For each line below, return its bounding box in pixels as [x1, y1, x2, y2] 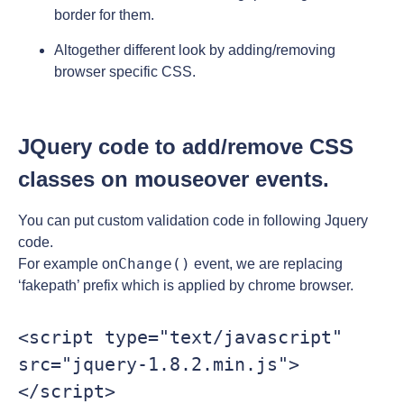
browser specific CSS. [54, 64, 196, 80]
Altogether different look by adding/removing [54, 42, 335, 59]
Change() [118, 255, 190, 273]
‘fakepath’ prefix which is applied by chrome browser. [18, 278, 353, 294]
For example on [18, 256, 118, 272]
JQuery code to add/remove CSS [18, 134, 353, 160]
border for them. [54, 7, 154, 23]
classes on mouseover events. [18, 167, 329, 192]
